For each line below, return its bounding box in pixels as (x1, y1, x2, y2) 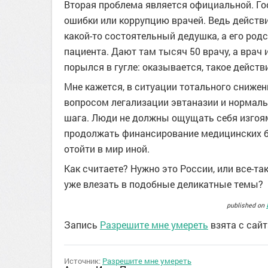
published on (227, 201, 266, 209)
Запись (64, 218, 100, 231)
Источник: (64, 255, 102, 266)
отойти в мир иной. (64, 142, 150, 155)
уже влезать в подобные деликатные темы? (64, 178, 263, 190)
